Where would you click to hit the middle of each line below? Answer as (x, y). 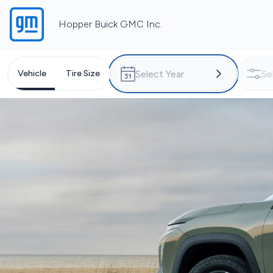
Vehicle (32, 73)
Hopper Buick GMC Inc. (110, 24)
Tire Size (83, 73)
